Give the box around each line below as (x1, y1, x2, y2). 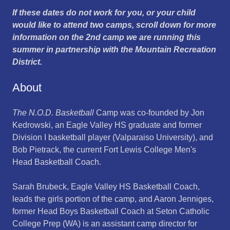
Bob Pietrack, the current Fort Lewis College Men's (12, 145, 196, 154)
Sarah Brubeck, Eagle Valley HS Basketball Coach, (12, 182, 200, 191)
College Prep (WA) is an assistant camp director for (12, 219, 197, 228)
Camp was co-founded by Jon (94, 108, 204, 117)
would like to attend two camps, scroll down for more (12, 21, 216, 29)
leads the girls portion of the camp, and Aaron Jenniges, (12, 195, 214, 203)
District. (12, 57, 42, 66)
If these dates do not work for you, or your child (12, 8, 196, 17)
